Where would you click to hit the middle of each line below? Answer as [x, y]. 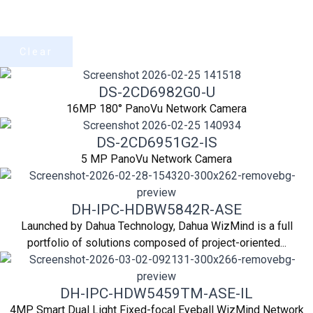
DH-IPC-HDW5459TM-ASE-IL [156, 293]
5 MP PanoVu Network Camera [156, 159]
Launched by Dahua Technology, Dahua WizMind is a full [156, 226]
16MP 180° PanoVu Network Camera [156, 108]
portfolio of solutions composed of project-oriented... [156, 242]
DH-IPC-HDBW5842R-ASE [156, 209]
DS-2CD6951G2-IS [156, 142]
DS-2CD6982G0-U [156, 92]
